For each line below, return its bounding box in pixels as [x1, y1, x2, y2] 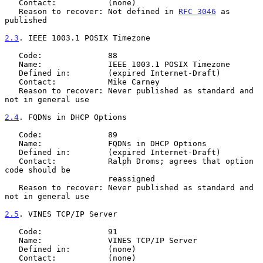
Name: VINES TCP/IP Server [5, 235, 19, 245]
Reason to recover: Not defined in [19, 6, 178, 16]
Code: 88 [5, 50, 19, 60]
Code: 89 [5, 130, 19, 139]
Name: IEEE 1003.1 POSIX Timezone [5, 59, 19, 69]
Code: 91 [5, 227, 19, 236]
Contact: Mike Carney [5, 77, 19, 86]
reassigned [5, 174, 108, 183]
